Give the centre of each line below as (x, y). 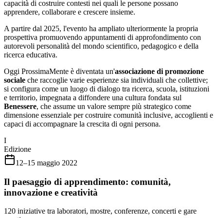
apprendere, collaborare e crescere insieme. (70, 12)
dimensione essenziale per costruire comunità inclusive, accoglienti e (109, 115)
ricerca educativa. (31, 54)
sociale (15, 80)
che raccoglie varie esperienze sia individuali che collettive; (118, 80)
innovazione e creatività (51, 192)
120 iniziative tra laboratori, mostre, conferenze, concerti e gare (100, 211)
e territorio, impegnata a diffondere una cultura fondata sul (93, 97)
